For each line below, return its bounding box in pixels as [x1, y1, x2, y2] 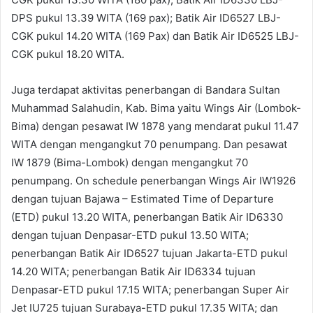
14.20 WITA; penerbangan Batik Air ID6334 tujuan [11, 264, 256, 278]
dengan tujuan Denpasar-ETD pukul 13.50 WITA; [11, 228, 249, 242]
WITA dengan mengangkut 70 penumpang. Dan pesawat [11, 137, 287, 151]
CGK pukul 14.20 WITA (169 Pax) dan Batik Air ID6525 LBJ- [11, 29, 299, 43]
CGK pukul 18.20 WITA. [11, 47, 124, 61]
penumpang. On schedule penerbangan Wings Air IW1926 [11, 173, 296, 187]
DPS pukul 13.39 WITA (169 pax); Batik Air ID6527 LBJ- [11, 10, 281, 24]
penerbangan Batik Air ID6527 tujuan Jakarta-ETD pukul [11, 246, 288, 260]
